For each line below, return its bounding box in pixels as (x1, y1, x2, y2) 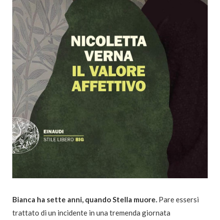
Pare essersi (157, 194, 199, 204)
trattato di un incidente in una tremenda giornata (12, 208, 170, 217)
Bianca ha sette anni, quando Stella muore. (12, 194, 157, 204)
